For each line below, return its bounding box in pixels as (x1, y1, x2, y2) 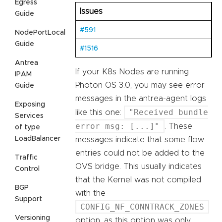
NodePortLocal (15, 29, 65, 36)
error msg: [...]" (75, 121, 160, 131)
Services (15, 112, 44, 119)
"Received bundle (129, 108, 208, 117)
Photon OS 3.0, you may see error (75, 81, 205, 90)
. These (165, 122, 192, 131)
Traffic (15, 154, 38, 161)
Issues (80, 7, 103, 16)
